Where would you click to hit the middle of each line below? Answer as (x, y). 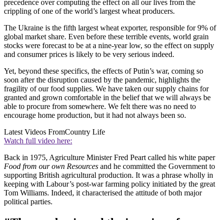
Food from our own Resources (51, 166)
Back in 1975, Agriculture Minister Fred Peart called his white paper (110, 157)
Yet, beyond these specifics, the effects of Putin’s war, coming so (104, 71)
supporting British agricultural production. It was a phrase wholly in (109, 175)
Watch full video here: (38, 140)
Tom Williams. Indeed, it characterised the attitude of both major (103, 192)
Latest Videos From (34, 132)
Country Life (85, 132)
